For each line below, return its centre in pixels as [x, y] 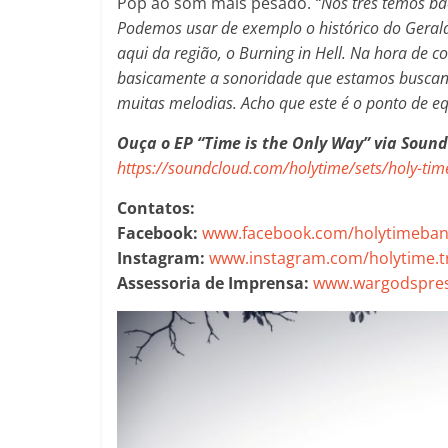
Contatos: [156, 207]
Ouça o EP [157, 142]
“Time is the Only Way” [283, 142]
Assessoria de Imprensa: [215, 282]
